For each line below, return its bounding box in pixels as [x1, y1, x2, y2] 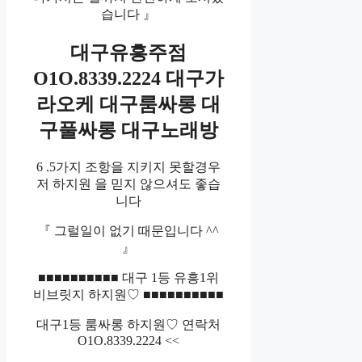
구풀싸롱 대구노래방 [39, 120, 219, 141]
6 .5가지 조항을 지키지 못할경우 [36, 160, 221, 175]
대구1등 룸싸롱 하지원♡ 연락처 [36, 318, 221, 332]
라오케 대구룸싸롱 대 [36, 94, 221, 116]
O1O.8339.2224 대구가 [33, 68, 225, 90]
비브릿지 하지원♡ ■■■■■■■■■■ [33, 288, 225, 302]
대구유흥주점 [70, 42, 187, 64]
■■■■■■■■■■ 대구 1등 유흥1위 [38, 271, 220, 285]
